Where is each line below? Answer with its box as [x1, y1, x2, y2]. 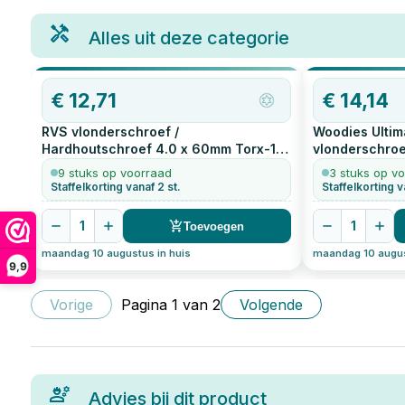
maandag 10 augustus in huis [41, 247, 191, 260]
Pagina [120, 296, 172, 315]
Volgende [239, 296, 303, 315]
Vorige [49, 296, 93, 315]
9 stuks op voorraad [57, 165, 172, 181]
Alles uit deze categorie [88, 27, 289, 49]
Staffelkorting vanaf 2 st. [50, 180, 181, 194]
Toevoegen [184, 219, 245, 233]
